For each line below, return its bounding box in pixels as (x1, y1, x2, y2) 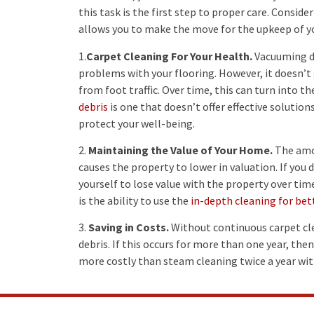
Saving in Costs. (88, 220, 169, 235)
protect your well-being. (78, 116, 195, 130)
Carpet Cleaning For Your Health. (86, 48, 252, 63)
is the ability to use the (78, 193, 191, 208)
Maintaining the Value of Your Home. (88, 143, 273, 158)
